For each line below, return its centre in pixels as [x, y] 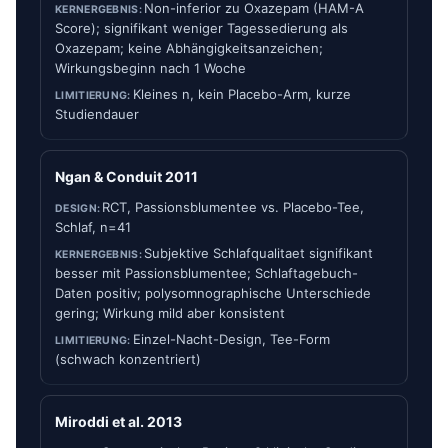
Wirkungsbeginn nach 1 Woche [150, 68]
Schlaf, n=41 [93, 227]
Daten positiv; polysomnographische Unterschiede [213, 293]
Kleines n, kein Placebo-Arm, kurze [241, 94]
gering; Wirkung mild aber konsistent [170, 313]
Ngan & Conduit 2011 [126, 176]
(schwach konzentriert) [128, 359]
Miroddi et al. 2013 [118, 421]
